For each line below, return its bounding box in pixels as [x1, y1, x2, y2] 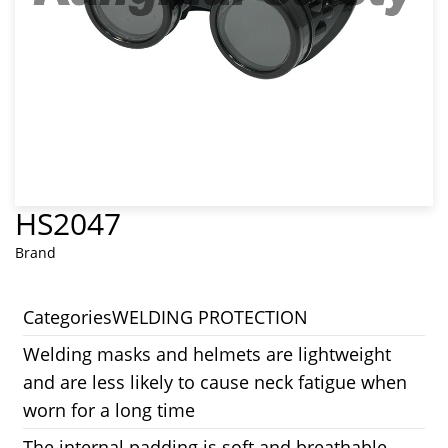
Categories [23, 305, 113, 329]
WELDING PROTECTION [112, 305, 309, 329]
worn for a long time [23, 398, 196, 422]
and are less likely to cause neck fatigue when [23, 370, 408, 394]
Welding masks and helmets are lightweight [23, 342, 392, 366]
